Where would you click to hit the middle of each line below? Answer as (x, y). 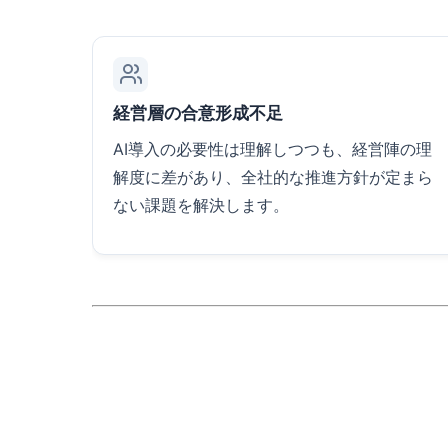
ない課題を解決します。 (201, 204)
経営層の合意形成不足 (198, 112)
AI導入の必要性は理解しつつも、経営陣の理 (272, 148)
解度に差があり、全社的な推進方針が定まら (273, 176)
